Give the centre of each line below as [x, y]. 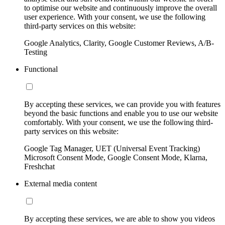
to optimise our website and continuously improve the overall [121, 8]
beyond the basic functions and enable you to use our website [121, 113]
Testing [36, 52]
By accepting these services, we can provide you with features [122, 104]
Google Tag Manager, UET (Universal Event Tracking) [112, 148]
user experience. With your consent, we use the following [115, 17]
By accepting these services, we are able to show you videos [120, 218]
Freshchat [39, 166]
